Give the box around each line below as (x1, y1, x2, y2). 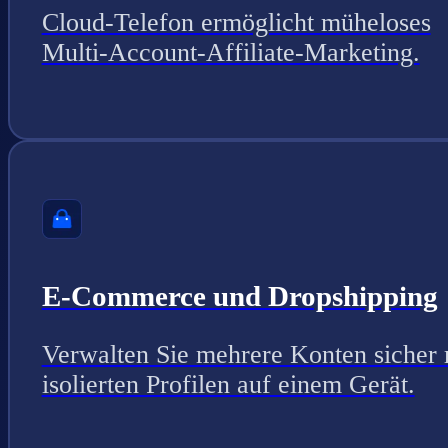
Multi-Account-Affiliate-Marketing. (41, 38, 420, 68)
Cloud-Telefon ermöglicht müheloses (41, 8, 431, 38)
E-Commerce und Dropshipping (41, 280, 438, 313)
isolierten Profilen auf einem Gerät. (41, 369, 415, 399)
